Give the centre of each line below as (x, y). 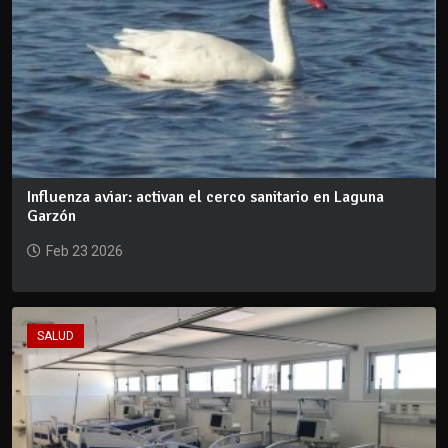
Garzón (51, 215)
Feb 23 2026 (84, 250)
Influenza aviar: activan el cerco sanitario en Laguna (205, 196)
